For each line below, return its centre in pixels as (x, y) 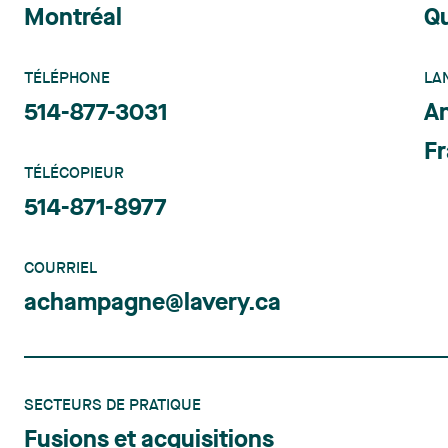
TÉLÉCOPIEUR (74, 174)
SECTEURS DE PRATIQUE (112, 406)
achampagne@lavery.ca (152, 304)
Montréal (73, 19)
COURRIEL (60, 269)
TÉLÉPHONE (67, 79)
